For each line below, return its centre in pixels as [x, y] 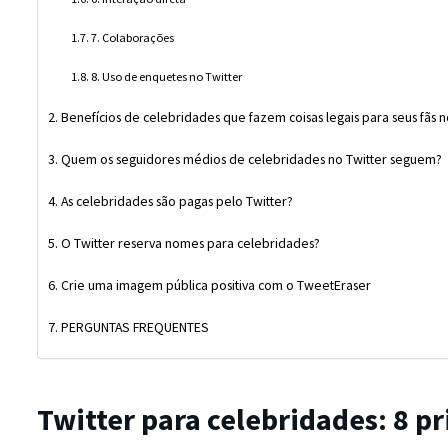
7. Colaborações [133, 37]
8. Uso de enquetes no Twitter [167, 76]
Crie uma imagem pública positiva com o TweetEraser [215, 285]
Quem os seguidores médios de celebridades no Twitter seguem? [251, 159]
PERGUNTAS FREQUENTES [134, 327]
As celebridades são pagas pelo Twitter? [176, 201]
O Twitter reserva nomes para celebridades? [190, 243]
